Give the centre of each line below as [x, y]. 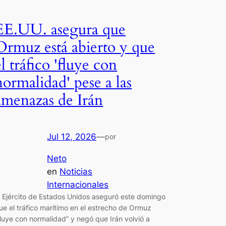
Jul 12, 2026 [72, 136]
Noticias [76, 171]
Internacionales [78, 184]
